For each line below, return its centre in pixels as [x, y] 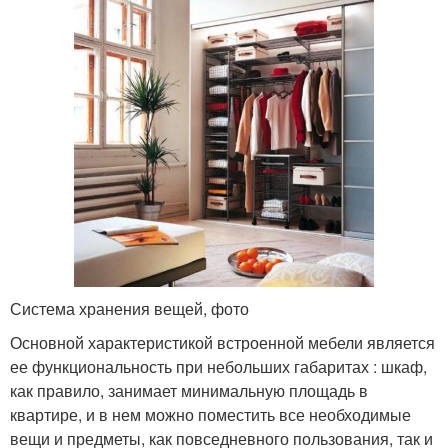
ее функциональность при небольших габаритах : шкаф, [218, 367]
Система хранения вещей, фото [129, 309]
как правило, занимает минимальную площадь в [189, 391]
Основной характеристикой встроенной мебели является [222, 343]
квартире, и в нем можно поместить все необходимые [210, 415]
